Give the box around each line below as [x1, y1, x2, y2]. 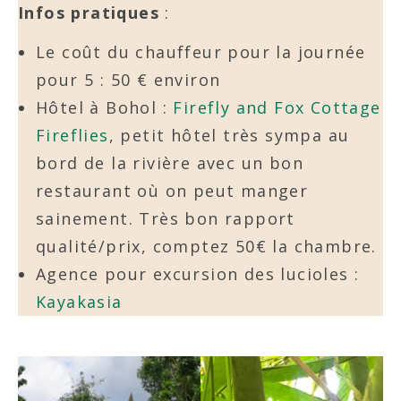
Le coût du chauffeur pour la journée [36, 40, 366, 63]
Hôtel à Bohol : [36, 96, 174, 118]
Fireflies [36, 124, 109, 146]
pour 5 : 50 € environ [36, 68, 221, 90]
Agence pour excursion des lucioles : [36, 262, 360, 285]
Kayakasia [36, 290, 123, 312]
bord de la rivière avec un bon [36, 151, 303, 174]
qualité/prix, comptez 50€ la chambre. [36, 235, 377, 257]
